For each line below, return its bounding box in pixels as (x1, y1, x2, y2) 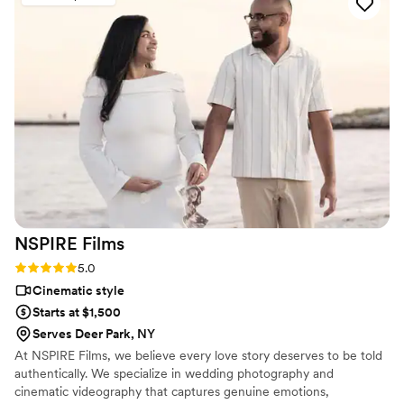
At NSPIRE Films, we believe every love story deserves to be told (14, 348, 382, 363)
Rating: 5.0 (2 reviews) (14, 260, 141, 275)
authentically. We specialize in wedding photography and (14, 366, 334, 381)
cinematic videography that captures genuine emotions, (14, 384, 329, 399)
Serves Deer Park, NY (32, 326, 155, 342)
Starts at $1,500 (32, 305, 121, 320)
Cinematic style (32, 283, 124, 298)
